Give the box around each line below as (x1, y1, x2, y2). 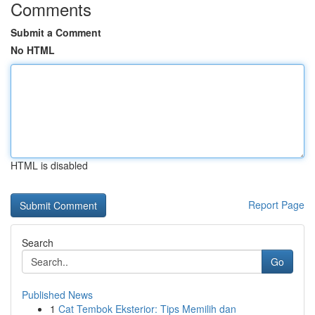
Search (22, 236, 53, 250)
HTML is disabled (11, 158, 88, 172)
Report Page (248, 198, 304, 212)
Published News (22, 288, 93, 302)
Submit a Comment (11, 25, 101, 39)
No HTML (11, 43, 55, 57)
